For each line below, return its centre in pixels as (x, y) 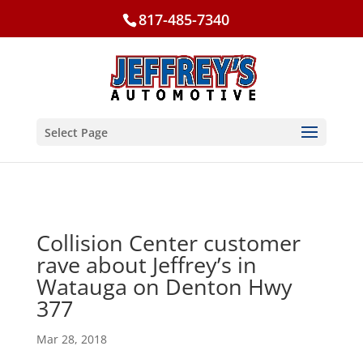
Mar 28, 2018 (71, 339)
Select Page (76, 132)
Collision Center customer (168, 243)
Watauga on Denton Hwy (164, 286)
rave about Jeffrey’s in (146, 265)
